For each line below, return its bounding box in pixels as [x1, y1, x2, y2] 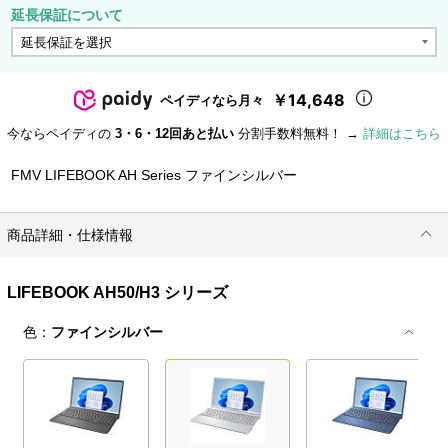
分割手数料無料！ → [234, 125, 363, 141]
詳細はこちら [363, 125, 441, 141]
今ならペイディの [7, 125, 115, 141]
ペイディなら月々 [159, 91, 264, 108]
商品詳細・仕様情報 [7, 227, 134, 244]
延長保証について [11, 6, 124, 23]
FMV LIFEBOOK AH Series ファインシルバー [11, 166, 298, 183]
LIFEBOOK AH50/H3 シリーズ [7, 283, 229, 301]
